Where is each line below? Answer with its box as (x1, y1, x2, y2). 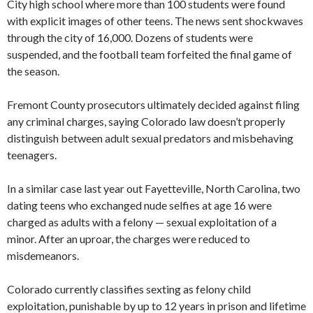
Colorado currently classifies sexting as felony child (7, 282, 251, 296)
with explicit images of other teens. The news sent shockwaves (7, 13, 303, 27)
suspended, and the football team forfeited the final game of (7, 47, 292, 61)
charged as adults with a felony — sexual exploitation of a (7, 214, 277, 228)
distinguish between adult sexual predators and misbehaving (7, 131, 293, 145)
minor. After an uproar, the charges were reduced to (7, 231, 250, 245)
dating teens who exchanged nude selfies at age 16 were (7, 198, 272, 212)
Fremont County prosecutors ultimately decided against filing (7, 97, 300, 111)
